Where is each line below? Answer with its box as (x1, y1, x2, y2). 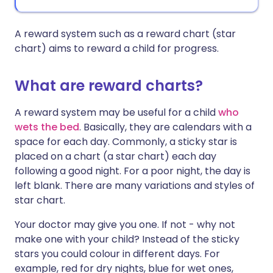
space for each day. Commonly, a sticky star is (15, 135, 237, 149)
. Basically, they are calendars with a (79, 120, 252, 134)
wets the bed (15, 120, 79, 134)
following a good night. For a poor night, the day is (15, 164, 250, 178)
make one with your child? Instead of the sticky (15, 232, 239, 246)
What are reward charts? (15, 76, 203, 96)
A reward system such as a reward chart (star (15, 27, 236, 41)
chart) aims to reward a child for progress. (15, 41, 219, 55)
